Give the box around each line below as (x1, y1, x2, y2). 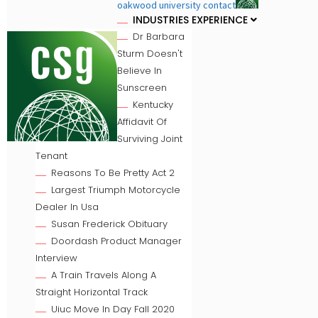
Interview (35, 251, 77, 265)
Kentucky (133, 98, 173, 111)
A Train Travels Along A (51, 268, 156, 282)
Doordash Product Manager (51, 234, 182, 248)
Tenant (35, 149, 67, 163)
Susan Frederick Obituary (51, 217, 168, 231)
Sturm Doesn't (117, 47, 182, 60)
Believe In (117, 64, 162, 77)
